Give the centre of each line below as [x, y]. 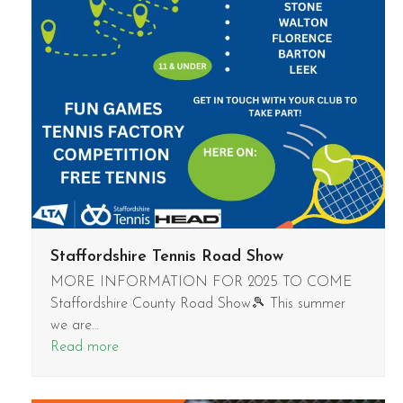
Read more [84, 347]
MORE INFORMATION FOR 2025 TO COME [206, 282]
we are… [74, 325]
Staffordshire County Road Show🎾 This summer [197, 304]
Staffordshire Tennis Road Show [166, 256]
